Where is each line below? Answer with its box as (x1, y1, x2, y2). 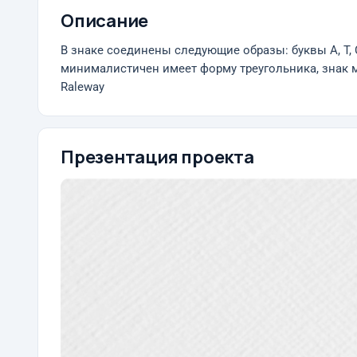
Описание (61, 9, 149, 33)
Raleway (61, 80, 104, 94)
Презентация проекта (61, 145, 254, 169)
